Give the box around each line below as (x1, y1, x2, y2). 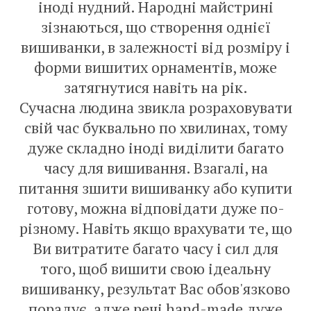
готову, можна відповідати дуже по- (26, 198, 285, 218)
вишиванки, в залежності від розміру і (21, 37, 290, 57)
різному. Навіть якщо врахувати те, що (19, 218, 292, 238)
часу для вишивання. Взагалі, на (43, 158, 268, 178)
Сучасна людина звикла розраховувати (19, 97, 292, 117)
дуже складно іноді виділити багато (27, 137, 284, 158)
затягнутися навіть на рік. (63, 77, 248, 97)
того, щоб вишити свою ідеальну (40, 258, 271, 278)
